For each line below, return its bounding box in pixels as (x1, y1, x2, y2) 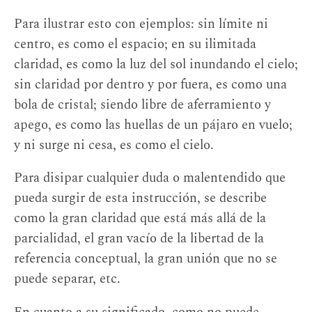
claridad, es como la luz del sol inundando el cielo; (14, 54, 298, 75)
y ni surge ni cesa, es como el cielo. (14, 134, 214, 155)
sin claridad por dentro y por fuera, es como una (14, 74, 287, 95)
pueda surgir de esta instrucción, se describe (14, 188, 267, 209)
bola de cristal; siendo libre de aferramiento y (14, 94, 271, 115)
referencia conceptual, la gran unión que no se (14, 249, 277, 270)
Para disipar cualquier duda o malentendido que (14, 168, 286, 189)
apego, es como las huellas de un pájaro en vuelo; (14, 114, 292, 135)
